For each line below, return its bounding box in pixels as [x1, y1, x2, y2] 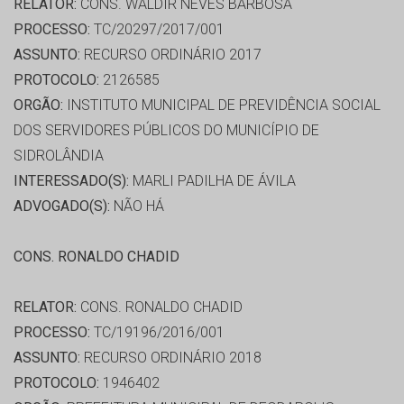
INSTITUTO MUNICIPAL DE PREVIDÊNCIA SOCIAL [63, 96, 381, 115]
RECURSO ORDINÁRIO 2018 [80, 349, 262, 367]
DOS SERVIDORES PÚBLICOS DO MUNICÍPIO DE [14, 122, 319, 140]
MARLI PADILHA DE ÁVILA [129, 172, 296, 190]
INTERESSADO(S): [14, 172, 129, 190]
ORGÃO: [14, 96, 63, 115]
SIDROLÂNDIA [14, 147, 104, 165]
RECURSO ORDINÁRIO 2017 [80, 46, 262, 64]
